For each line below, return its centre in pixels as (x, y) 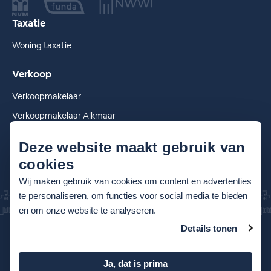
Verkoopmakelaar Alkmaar (64, 116)
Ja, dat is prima (135, 263)
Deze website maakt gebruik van (132, 147)
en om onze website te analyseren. (87, 210)
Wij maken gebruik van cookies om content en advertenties (135, 181)
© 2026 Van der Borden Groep (63, 234)
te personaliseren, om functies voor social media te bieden (133, 195)
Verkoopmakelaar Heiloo (60, 135)
